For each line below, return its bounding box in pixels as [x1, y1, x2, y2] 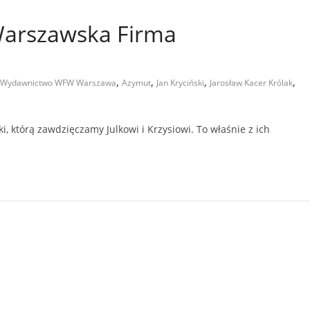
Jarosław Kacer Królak [210, 76, 293, 89]
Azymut [122, 76, 151, 89]
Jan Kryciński [156, 76, 204, 89]
